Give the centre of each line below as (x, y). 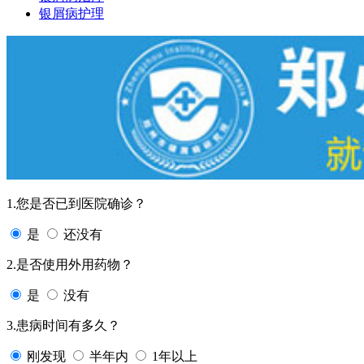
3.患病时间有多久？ (63, 325)
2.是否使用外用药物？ (70, 264)
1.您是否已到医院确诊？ (76, 203)
